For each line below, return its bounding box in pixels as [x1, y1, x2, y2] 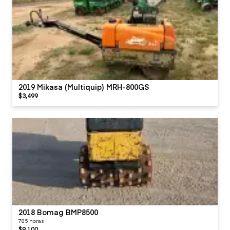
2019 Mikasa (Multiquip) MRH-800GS [18, 81, 149, 92]
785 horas [18, 217, 44, 224]
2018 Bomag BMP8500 [18, 206, 98, 217]
